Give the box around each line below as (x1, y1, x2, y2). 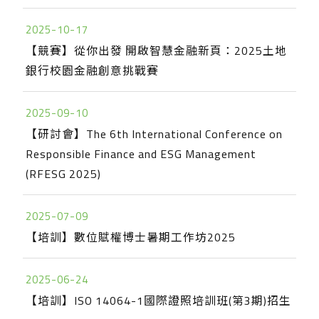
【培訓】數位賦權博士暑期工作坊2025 (26, 226, 236, 248)
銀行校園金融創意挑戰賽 (26, 60, 159, 81)
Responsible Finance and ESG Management (26, 143, 257, 164)
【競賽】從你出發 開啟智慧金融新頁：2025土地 (26, 40, 288, 61)
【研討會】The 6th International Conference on (26, 123, 283, 145)
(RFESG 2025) (26, 163, 102, 184)
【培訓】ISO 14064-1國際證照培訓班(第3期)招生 (26, 290, 292, 311)
